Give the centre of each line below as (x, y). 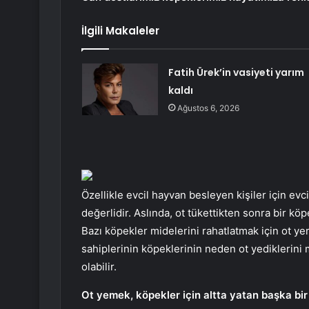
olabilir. (99, 267)
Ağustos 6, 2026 (208, 108)
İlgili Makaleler (120, 31)
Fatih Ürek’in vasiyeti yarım (236, 73)
